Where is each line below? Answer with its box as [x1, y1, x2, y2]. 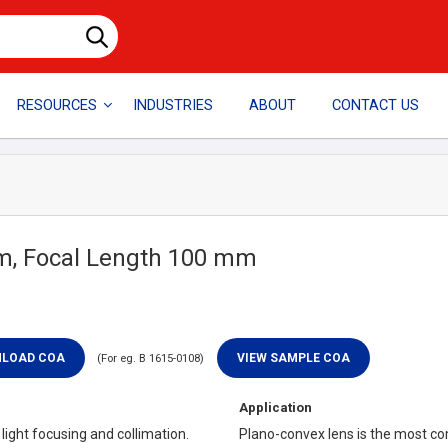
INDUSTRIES [133, 96, 214, 114]
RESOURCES [17, 96, 98, 114]
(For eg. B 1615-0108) [97, 352, 205, 366]
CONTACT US [331, 96, 419, 114]
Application [239, 399, 312, 415]
